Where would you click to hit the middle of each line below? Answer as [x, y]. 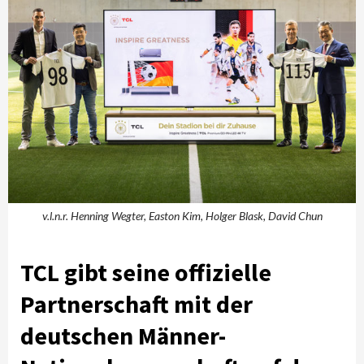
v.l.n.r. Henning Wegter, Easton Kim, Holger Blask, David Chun [182, 215]
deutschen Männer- [123, 335]
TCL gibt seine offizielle [146, 272]
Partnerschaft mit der [136, 303]
